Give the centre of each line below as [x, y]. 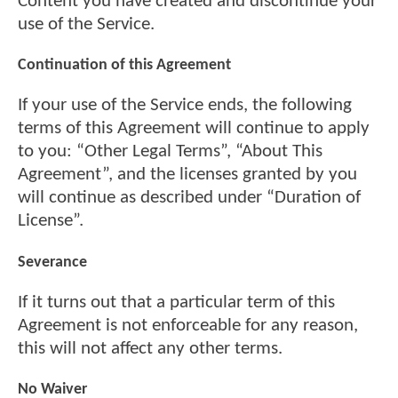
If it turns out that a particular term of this [176, 303]
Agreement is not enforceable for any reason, [188, 326]
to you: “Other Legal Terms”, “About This [170, 152]
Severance [52, 262]
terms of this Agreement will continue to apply [194, 129]
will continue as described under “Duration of [189, 198]
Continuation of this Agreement [124, 66]
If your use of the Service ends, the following [185, 106]
